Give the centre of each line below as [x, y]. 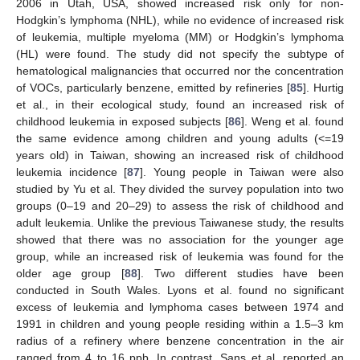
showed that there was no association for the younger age [180, 240]
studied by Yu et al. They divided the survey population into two [180, 189]
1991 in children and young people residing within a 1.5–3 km [180, 324]
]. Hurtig [323, 88]
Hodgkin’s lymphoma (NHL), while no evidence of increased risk [180, 20]
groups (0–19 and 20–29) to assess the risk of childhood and [180, 206]
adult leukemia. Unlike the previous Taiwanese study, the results [180, 223]
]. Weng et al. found [292, 122]
